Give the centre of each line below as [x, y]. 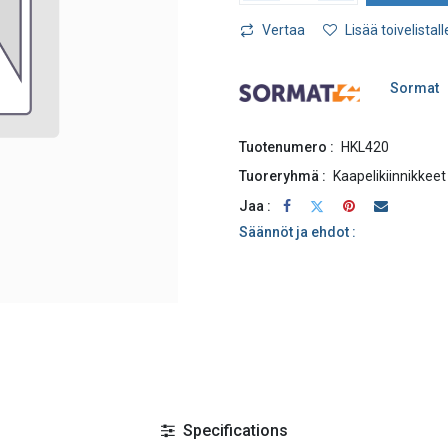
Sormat [415, 88]
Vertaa [283, 30]
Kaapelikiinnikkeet [389, 176]
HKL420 [365, 147]
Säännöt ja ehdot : [297, 232]
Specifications [233, 430]
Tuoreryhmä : [282, 176]
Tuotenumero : [286, 147]
